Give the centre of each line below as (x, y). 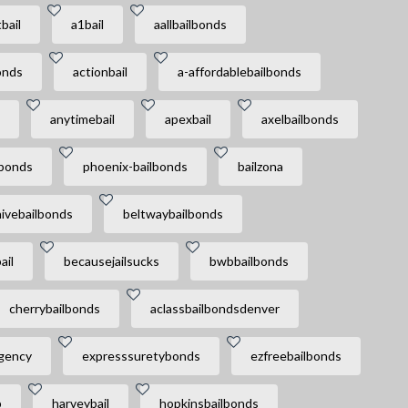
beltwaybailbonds (173, 214)
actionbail (100, 71)
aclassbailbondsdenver (214, 308)
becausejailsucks (111, 261)
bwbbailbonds (249, 261)
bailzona (260, 166)
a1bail (87, 24)
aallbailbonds (190, 24)
